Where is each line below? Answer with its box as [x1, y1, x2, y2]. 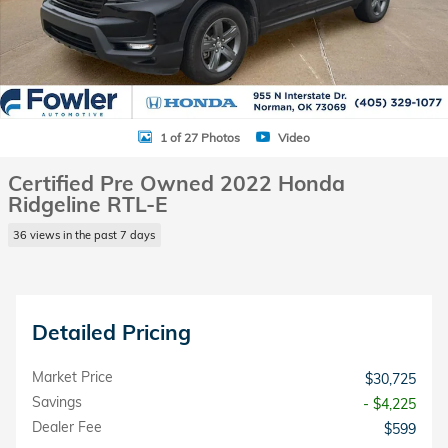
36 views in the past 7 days [13, 227, 156, 242]
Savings [32, 392, 82, 411]
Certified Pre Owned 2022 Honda [8, 170, 345, 196]
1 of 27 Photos [160, 129, 240, 145]
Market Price [32, 367, 113, 386]
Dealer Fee [32, 417, 102, 436]
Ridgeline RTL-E [8, 191, 168, 217]
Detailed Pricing [32, 318, 191, 345]
